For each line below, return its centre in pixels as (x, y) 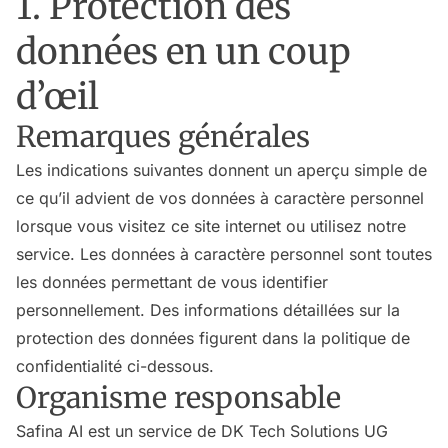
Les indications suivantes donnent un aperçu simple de (221, 170)
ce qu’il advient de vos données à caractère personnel (220, 198)
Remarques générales (163, 137)
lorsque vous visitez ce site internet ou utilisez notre (211, 226)
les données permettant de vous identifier (172, 282)
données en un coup (183, 51)
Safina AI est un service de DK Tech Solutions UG (202, 431)
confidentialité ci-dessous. (115, 366)
